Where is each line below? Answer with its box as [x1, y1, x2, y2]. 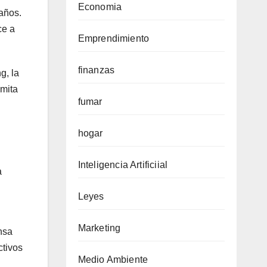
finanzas [77, 65, 115, 75]
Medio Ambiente [77, 254, 148, 265]
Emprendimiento [77, 33, 150, 44]
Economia [77, 2, 122, 12]
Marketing [77, 223, 121, 233]
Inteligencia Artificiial [77, 160, 168, 170]
